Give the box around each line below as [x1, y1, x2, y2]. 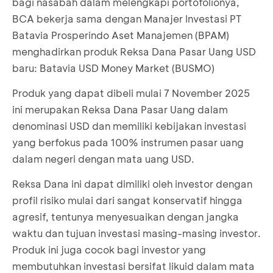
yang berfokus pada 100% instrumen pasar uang [12, 135, 244, 149]
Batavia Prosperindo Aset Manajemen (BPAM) [12, 28, 229, 41]
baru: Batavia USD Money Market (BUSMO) [12, 61, 214, 74]
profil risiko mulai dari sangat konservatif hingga [12, 193, 243, 207]
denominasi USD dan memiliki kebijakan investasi [12, 119, 246, 132]
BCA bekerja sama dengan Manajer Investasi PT [12, 12, 241, 25]
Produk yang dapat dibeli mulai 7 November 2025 [12, 86, 250, 99]
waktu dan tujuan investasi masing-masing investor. [12, 226, 261, 239]
